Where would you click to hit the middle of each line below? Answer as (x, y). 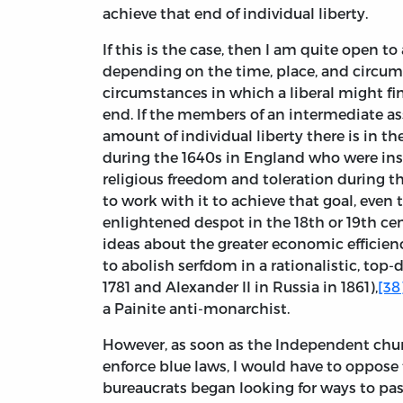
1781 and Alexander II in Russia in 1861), (240, 287)
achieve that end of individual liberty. (235, 13)
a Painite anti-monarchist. (196, 309)
